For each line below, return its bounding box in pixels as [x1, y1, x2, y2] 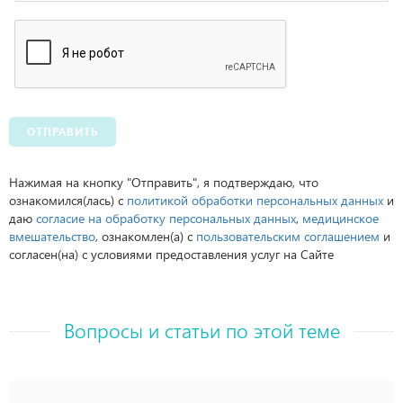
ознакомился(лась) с [9, 192, 127, 209]
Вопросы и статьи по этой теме [63, 317, 340, 344]
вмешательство [9, 228, 95, 245]
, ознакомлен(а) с [95, 228, 196, 245]
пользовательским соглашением [196, 228, 380, 245]
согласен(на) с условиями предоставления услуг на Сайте [9, 246, 334, 263]
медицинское [302, 210, 379, 227]
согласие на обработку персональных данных [36, 210, 296, 227]
